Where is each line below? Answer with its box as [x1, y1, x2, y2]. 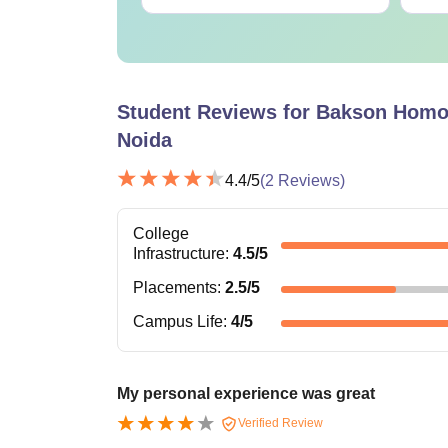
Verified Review [235, 415, 323, 430]
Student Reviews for [117, 100, 316, 123]
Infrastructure [133, 244, 225, 262]
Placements [133, 278, 217, 296]
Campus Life [133, 312, 223, 330]
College [133, 224, 189, 242]
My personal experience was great [117, 384, 375, 402]
